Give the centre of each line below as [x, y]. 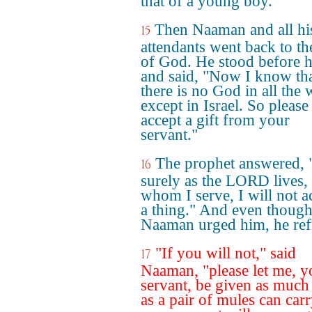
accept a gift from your [215, 120]
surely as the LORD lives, [224, 181]
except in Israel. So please [225, 106]
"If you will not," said [226, 253]
